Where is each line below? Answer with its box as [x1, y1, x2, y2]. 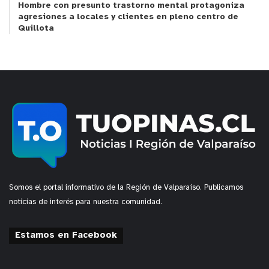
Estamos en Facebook [15, 231, 117, 241]
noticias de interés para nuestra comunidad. [9, 198, 162, 207]
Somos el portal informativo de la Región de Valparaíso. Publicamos [9, 184, 243, 192]
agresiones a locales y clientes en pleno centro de [18, 12, 238, 22]
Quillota [18, 23, 54, 33]
